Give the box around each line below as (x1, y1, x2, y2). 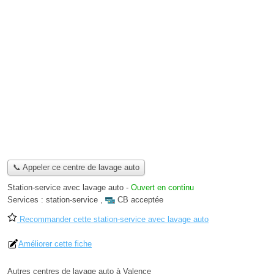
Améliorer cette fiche (18, 239, 92, 249)
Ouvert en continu (131, 183, 194, 193)
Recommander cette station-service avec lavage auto (17, 215, 209, 224)
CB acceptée (117, 195, 163, 205)
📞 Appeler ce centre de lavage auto (12, 163, 139, 172)
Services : (7, 195, 46, 205)
